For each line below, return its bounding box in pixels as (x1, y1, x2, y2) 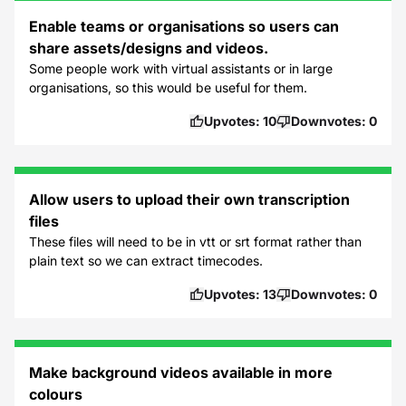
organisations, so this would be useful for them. (29, 80, 307, 95)
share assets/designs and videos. (29, 39, 268, 57)
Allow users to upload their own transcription (29, 190, 350, 208)
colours (29, 385, 82, 403)
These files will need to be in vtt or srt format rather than (29, 234, 362, 249)
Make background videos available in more (29, 363, 333, 382)
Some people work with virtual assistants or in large (29, 61, 333, 76)
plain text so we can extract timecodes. (29, 253, 263, 268)
